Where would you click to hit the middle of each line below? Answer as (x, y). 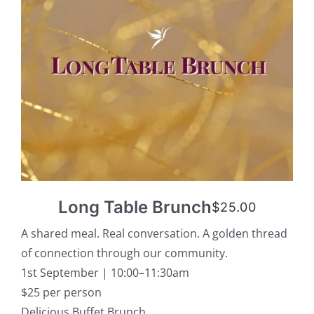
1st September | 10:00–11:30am (105, 272)
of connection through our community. (124, 253)
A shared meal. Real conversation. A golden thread (154, 233)
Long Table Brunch (135, 207)
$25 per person (61, 292)
